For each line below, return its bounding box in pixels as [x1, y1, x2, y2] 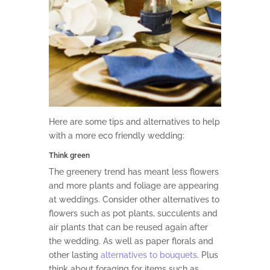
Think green [48, 151, 90, 160]
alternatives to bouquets [100, 250, 197, 260]
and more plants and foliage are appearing [48, 181, 219, 191]
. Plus [196, 250, 218, 260]
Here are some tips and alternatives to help [48, 117, 220, 127]
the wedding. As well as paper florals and [48, 236, 213, 246]
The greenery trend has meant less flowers [48, 167, 219, 177]
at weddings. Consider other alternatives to [48, 195, 219, 205]
